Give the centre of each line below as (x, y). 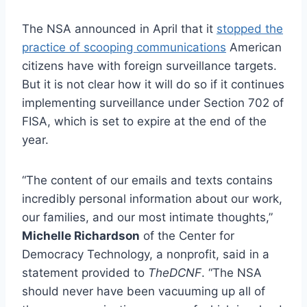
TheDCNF (175, 272)
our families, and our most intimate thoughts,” (147, 217)
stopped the (250, 28)
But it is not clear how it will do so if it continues (153, 84)
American (254, 47)
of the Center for (187, 235)
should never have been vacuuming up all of (144, 291)
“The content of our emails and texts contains (147, 180)
